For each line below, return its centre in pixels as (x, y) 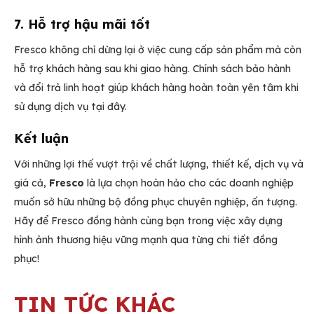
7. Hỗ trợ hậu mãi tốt (82, 24)
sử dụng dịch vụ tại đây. (70, 106)
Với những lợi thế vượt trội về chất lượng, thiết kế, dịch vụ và (159, 164)
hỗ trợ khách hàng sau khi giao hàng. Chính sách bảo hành (152, 68)
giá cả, (32, 183)
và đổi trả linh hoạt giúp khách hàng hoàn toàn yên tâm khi (156, 87)
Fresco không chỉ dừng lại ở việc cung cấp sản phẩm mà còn (158, 49)
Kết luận (41, 139)
